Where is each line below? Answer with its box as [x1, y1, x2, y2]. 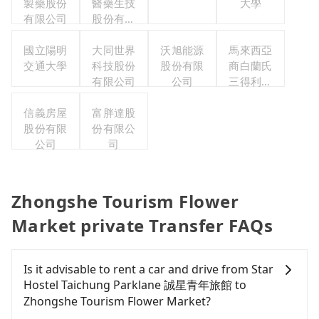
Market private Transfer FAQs [11, 214, 273, 238]
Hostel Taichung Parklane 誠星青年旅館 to [23, 277, 246, 293]
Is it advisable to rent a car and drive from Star [23, 261, 273, 278]
